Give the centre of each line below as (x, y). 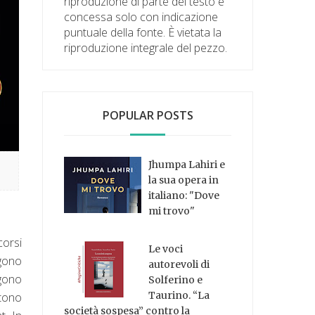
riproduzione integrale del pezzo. (146, 47)
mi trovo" (172, 211)
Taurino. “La (179, 296)
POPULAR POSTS (148, 115)
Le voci (166, 249)
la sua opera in (184, 180)
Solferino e (176, 280)
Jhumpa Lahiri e (187, 164)
